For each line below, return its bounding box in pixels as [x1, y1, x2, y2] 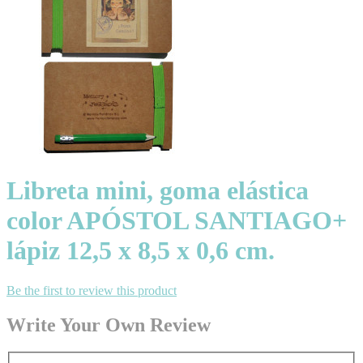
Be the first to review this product [6, 283, 177, 297]
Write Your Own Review [6, 314, 211, 335]
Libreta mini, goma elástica [6, 176, 309, 206]
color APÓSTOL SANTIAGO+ [6, 206, 347, 236]
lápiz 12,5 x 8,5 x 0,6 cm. [6, 236, 275, 266]
